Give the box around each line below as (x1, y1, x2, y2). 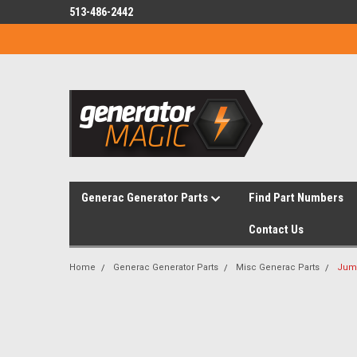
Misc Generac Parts (236, 262, 320, 273)
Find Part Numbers (249, 190, 343, 205)
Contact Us (249, 222, 304, 237)
